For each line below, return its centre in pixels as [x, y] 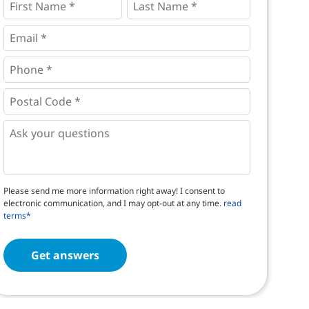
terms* [17, 216]
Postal [18, 94]
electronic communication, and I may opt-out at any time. [113, 203]
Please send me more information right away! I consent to [114, 191]
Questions [27, 126]
